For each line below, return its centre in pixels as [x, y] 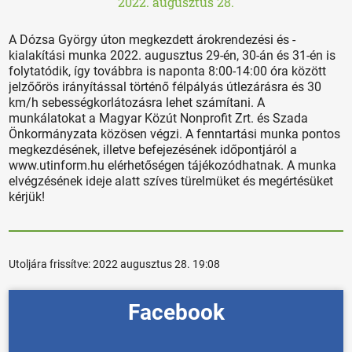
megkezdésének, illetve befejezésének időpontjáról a [153, 150]
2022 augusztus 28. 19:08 [157, 264]
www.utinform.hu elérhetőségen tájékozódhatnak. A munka [173, 166]
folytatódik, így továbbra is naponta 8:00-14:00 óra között [168, 71]
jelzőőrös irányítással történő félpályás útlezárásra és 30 [165, 87]
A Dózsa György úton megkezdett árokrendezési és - [152, 40]
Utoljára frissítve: [51, 264]
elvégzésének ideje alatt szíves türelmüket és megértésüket [171, 181]
